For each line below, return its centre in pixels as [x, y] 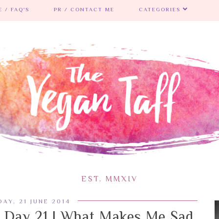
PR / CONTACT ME [84, 9]
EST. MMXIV [109, 179]
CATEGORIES [159, 9]
